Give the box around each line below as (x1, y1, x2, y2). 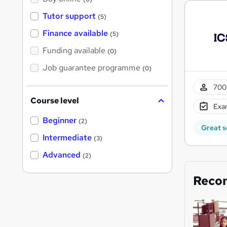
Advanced (43, 149, 81, 161)
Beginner (43, 115, 77, 126)
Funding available (43, 45, 105, 56)
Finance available (43, 28, 108, 39)
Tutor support (43, 11, 96, 22)
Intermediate (43, 132, 92, 143)
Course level (30, 95, 79, 106)
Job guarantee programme (43, 62, 140, 73)
